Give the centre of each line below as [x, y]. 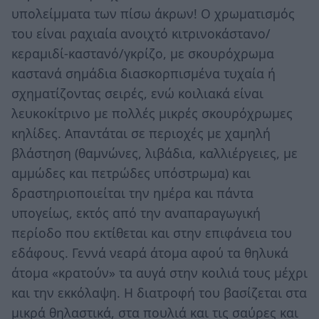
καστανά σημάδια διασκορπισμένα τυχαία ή [143, 74]
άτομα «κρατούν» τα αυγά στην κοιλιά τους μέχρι [159, 273]
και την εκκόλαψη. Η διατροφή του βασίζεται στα [159, 293]
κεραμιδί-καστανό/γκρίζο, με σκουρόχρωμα [143, 54]
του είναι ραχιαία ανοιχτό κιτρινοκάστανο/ [141, 34]
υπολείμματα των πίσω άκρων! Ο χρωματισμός [153, 14]
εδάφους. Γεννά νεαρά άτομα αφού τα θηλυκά [150, 253]
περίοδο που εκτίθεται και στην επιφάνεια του [152, 233]
